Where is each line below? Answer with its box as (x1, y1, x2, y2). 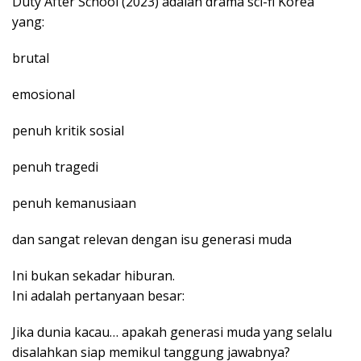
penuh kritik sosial (12, 122, 124, 140)
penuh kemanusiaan (12, 194, 136, 213)
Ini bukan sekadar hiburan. (12, 267, 175, 285)
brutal (12, 49, 49, 68)
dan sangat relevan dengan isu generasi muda (12, 230, 292, 249)
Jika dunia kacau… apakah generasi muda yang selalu (12, 323, 332, 342)
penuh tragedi (12, 158, 98, 176)
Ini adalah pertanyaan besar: (12, 287, 185, 305)
